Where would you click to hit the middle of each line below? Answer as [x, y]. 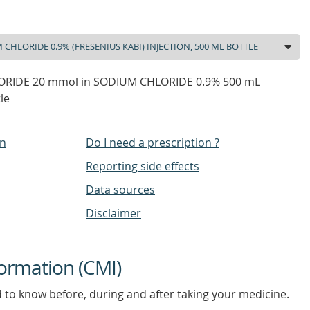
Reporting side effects [143, 166]
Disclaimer [113, 213]
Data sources [120, 190]
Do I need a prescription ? [153, 143]
